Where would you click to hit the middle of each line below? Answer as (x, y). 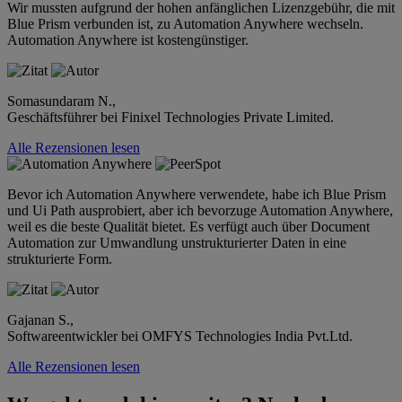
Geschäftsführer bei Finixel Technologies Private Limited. (170, 117)
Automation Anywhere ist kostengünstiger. (128, 39)
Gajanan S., (40, 319)
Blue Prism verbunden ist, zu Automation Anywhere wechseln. (185, 23)
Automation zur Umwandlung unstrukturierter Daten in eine (177, 242)
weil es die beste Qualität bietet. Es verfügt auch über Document (188, 226)
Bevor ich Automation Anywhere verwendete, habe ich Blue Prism (197, 194)
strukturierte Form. (60, 258)
